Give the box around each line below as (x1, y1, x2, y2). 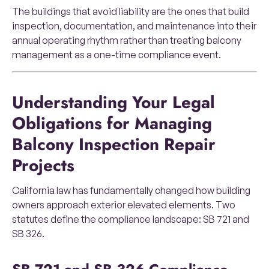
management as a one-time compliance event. (12, 49, 221, 61)
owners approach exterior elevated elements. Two (12, 199, 235, 211)
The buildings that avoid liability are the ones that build (12, 5, 249, 18)
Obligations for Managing (12, 111, 212, 136)
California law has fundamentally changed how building (12, 184, 250, 197)
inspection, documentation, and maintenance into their (12, 20, 256, 32)
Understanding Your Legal (12, 90, 24, 115)
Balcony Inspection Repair (12, 132, 216, 157)
